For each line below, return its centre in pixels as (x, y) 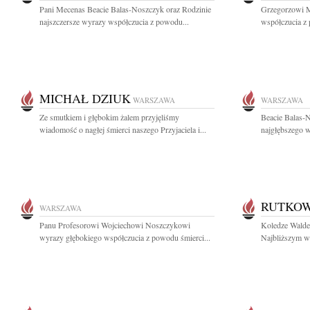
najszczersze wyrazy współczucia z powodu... (114, 21)
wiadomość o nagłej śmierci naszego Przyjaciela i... (123, 129)
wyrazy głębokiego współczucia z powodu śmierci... (125, 237)
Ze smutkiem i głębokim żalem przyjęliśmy (109, 117)
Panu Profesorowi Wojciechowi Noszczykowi (115, 225)
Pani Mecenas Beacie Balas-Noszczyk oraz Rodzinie (125, 9)
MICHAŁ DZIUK (85, 98)
